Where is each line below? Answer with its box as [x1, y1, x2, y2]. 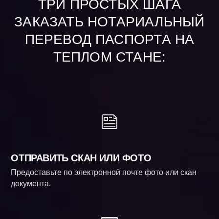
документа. [11, 179, 51, 188]
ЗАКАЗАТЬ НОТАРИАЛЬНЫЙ [14, 14, 205, 29]
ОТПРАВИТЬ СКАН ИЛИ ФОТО [11, 152, 152, 163]
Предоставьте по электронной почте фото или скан [11, 168, 197, 176]
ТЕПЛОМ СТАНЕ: [53, 49, 166, 65]
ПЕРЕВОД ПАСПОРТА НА [24, 31, 195, 47]
